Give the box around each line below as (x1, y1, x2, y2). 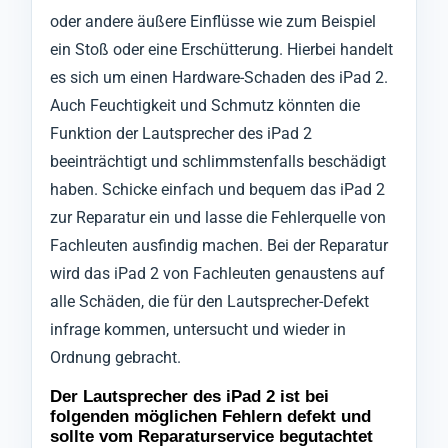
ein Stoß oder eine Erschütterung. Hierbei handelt (50, 40, 393, 60)
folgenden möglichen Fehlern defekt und (50, 406, 371, 426)
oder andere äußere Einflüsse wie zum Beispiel (50, 12, 376, 32)
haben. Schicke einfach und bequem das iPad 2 (50, 180, 385, 200)
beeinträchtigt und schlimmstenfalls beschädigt (50, 152, 386, 172)
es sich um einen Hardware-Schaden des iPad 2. (50, 68, 388, 88)
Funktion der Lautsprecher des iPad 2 (50, 124, 312, 144)
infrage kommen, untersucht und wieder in (50, 320, 346, 340)
